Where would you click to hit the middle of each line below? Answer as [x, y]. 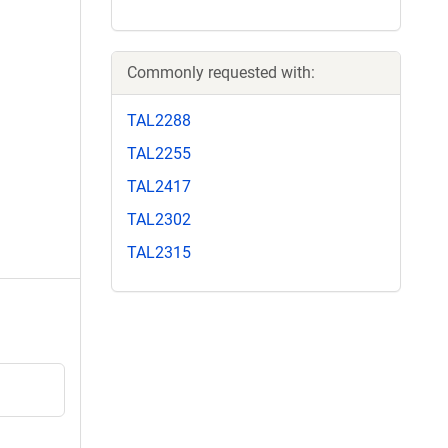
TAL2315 [159, 253]
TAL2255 [159, 153]
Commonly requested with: [221, 72]
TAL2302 [159, 220]
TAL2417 [159, 186]
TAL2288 [159, 120]
